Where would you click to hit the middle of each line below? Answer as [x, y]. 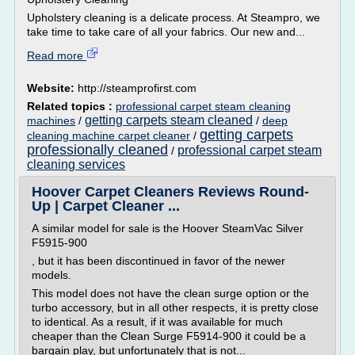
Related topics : [71, 106]
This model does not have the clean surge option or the [170, 293]
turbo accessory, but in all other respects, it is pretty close [175, 307]
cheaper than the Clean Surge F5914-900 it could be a [169, 336]
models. [52, 275]
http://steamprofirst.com [137, 88]
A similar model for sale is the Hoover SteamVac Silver [168, 228]
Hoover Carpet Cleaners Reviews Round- [170, 192]
